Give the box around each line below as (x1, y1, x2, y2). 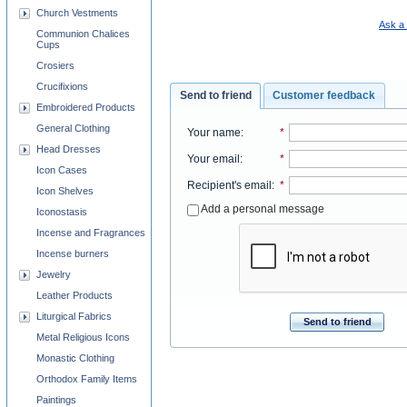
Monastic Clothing (36, 352, 114, 363)
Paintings (36, 394, 76, 405)
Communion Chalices (36, 28, 130, 39)
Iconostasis (36, 206, 87, 217)
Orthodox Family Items (36, 373, 137, 384)
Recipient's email (186, 179, 272, 193)
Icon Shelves (36, 185, 94, 196)
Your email (186, 153, 240, 166)
